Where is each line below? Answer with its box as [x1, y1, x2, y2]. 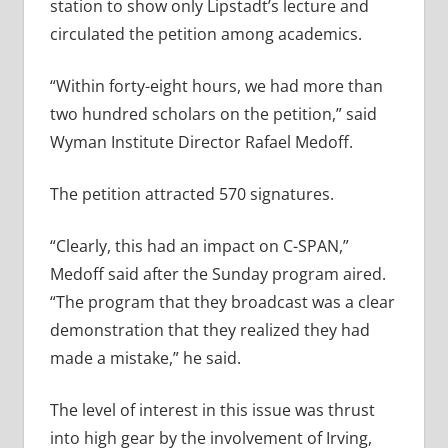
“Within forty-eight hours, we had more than [49, 75, 383, 98]
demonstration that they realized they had [49, 319, 370, 342]
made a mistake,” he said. [49, 347, 241, 370]
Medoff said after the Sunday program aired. [49, 263, 386, 286]
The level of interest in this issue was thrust [49, 399, 375, 422]
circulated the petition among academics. [49, 23, 362, 46]
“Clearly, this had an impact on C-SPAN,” [49, 235, 349, 258]
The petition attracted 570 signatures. [49, 183, 334, 206]
